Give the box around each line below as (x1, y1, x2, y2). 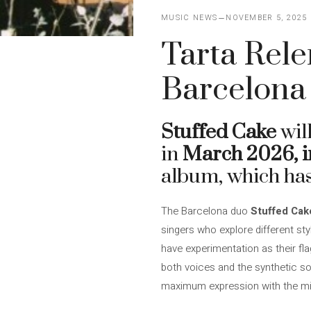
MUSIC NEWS (161, 12, 218, 24)
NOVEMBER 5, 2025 (226, 12, 308, 24)
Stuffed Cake (161, 119, 280, 145)
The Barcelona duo (161, 203, 251, 219)
